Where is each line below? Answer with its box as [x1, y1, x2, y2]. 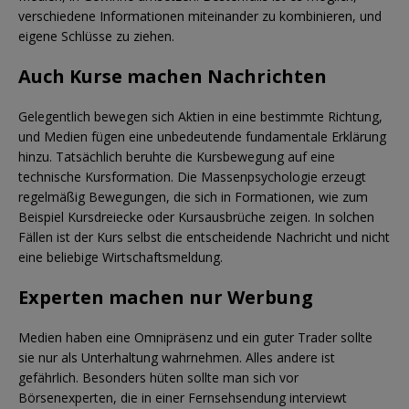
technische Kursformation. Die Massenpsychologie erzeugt [18, 167, 366, 185]
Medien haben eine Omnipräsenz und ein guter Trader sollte [18, 328, 372, 346]
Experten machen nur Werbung [18, 284, 313, 309]
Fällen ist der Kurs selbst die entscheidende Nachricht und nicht [18, 227, 390, 246]
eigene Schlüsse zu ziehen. [18, 26, 174, 45]
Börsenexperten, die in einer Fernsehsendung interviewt [18, 388, 347, 406]
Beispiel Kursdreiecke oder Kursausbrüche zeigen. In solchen [18, 207, 374, 225]
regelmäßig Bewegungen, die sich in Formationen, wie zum [18, 187, 368, 205]
